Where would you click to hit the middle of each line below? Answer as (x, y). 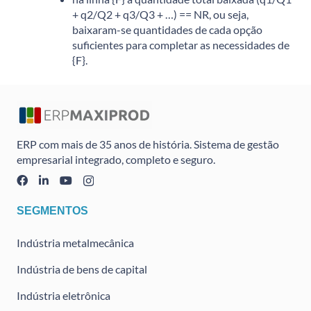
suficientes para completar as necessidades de (181, 44)
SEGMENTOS (52, 210)
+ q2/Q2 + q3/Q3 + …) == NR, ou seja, (160, 14)
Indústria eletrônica (64, 295)
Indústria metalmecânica (75, 242)
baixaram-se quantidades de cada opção (167, 29)
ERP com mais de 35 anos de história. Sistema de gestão (148, 144)
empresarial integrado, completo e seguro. (116, 159)
